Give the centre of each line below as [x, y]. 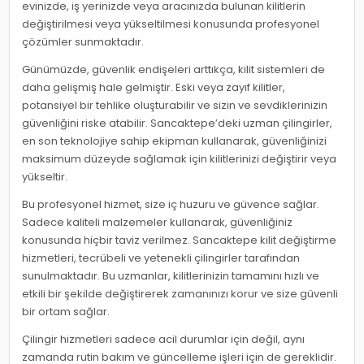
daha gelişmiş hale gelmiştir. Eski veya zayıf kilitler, [154, 87]
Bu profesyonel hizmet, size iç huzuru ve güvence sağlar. [171, 204]
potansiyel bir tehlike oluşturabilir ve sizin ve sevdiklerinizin [175, 105]
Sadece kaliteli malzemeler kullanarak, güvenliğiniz [158, 222]
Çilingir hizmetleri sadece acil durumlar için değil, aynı [164, 339]
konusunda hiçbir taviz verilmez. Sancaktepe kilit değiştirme [180, 240]
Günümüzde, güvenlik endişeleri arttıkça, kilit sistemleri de [174, 69]
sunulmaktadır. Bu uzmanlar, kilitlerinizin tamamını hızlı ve [171, 275]
